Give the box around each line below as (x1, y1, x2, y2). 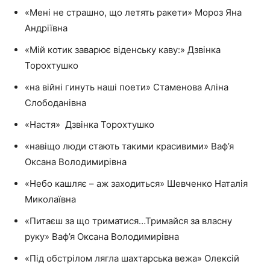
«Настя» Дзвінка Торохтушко (25, 119, 154, 131)
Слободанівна (25, 97, 86, 109)
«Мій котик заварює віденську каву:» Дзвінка (25, 44, 221, 56)
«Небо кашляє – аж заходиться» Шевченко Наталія (25, 178, 248, 190)
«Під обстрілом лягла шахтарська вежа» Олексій (25, 253, 239, 265)
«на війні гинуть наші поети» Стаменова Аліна (25, 81, 228, 93)
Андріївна (25, 22, 67, 34)
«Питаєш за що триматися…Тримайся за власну (25, 215, 232, 227)
